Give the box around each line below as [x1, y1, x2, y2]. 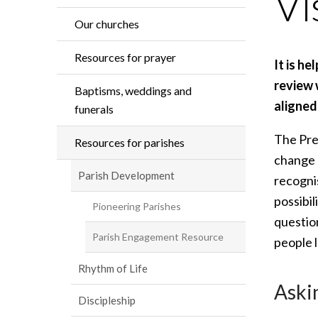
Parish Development [78, 169, 175, 182]
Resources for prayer [75, 50, 176, 64]
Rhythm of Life [78, 262, 148, 275]
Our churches [75, 17, 139, 31]
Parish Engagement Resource [92, 231, 224, 243]
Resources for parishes [75, 136, 185, 149]
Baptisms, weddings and [75, 84, 192, 97]
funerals [75, 102, 114, 116]
